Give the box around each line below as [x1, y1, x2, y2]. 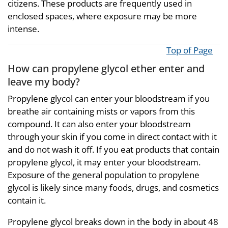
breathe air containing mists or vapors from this [8, 105, 195, 117]
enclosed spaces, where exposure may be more [8, 10, 197, 22]
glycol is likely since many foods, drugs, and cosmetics [8, 182, 219, 193]
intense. [8, 22, 39, 35]
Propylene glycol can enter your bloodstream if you [8, 93, 210, 104]
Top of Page [166, 44, 213, 56]
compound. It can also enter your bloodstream [8, 118, 191, 130]
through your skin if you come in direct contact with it [8, 131, 217, 142]
